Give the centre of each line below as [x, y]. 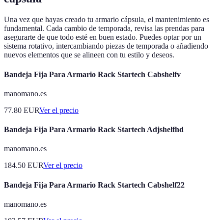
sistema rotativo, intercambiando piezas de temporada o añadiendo [106, 46]
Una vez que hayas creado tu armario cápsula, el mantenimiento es [107, 20]
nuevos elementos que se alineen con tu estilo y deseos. [89, 55]
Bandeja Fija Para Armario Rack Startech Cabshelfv [92, 74]
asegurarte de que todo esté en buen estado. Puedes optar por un [103, 37]
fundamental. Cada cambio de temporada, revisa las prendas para [104, 28]
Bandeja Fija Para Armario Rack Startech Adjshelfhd [94, 130]
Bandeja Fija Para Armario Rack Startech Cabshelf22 [94, 185]
